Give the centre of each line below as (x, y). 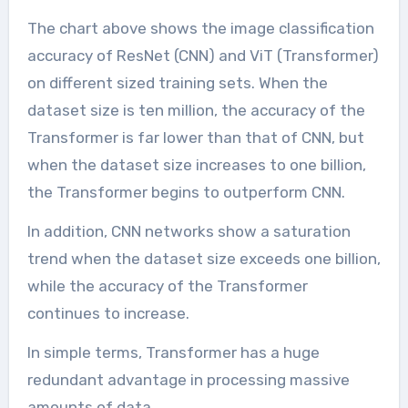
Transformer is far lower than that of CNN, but (195, 138)
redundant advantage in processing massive (188, 380)
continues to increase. (108, 314)
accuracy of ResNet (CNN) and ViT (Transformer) (203, 56)
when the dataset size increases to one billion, (196, 165)
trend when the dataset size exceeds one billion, (204, 259)
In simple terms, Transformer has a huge (173, 353)
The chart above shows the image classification (200, 29)
